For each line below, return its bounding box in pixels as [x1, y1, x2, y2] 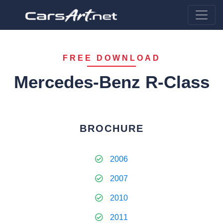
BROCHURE [79, 123, 144, 134]
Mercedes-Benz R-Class [13, 72, 210, 92]
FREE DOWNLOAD [62, 54, 161, 62]
